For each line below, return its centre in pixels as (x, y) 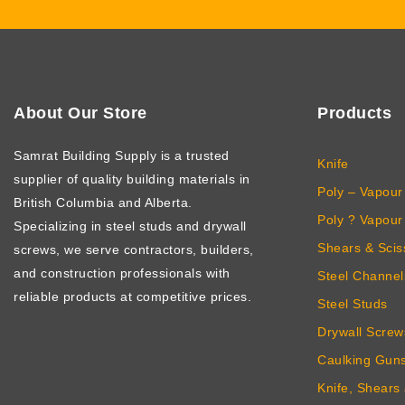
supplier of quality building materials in (132, 179)
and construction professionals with (122, 273)
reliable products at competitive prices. (132, 296)
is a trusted (195, 155)
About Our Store (80, 113)
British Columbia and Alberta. (103, 202)
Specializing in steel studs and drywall (130, 226)
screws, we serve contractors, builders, (134, 249)
